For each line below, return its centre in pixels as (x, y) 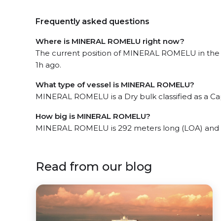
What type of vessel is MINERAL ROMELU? (115, 84)
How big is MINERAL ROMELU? (93, 116)
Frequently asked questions (92, 21)
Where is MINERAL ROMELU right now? (110, 41)
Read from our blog (94, 166)
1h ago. (48, 65)
